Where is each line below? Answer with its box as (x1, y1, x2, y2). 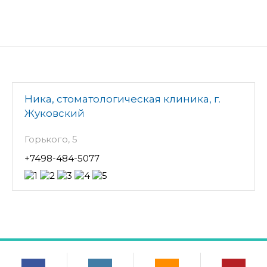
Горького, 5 (24, 133, 77, 145)
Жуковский (24, 107, 85, 119)
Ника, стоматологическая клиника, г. (24, 92, 221, 105)
